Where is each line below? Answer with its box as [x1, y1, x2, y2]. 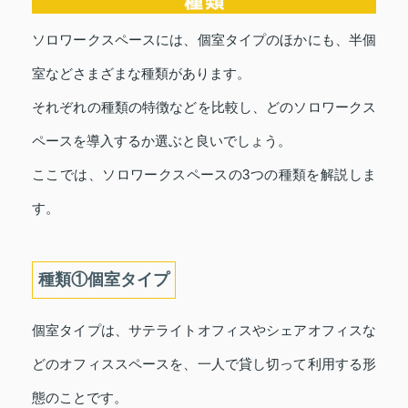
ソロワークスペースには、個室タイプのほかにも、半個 [32, 32, 376, 47]
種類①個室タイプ [38, 270, 169, 289]
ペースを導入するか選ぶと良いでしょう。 [32, 133, 291, 148]
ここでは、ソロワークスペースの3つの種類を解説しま [32, 167, 376, 182]
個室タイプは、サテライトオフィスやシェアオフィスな [32, 322, 376, 338]
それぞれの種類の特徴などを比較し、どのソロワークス [32, 99, 376, 115]
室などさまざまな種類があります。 [32, 66, 250, 81]
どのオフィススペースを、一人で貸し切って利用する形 [32, 356, 376, 372]
